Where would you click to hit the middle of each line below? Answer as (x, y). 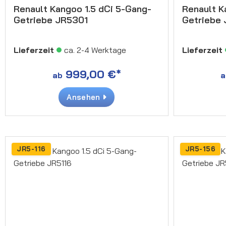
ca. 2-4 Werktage (95, 50)
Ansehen (84, 97)
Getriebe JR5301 (51, 20)
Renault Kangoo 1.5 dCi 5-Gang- (82, 9)
